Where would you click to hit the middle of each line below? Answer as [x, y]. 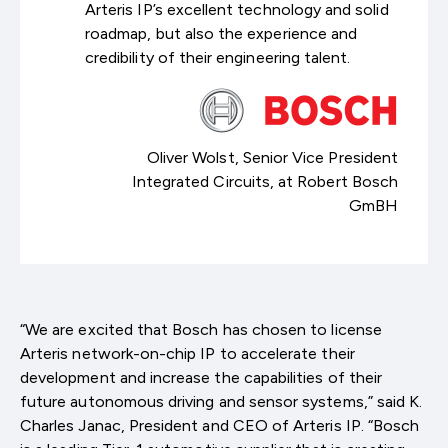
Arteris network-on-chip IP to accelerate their [187, 353]
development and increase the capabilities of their [201, 377]
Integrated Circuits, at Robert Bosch [264, 181]
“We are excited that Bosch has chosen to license [201, 329]
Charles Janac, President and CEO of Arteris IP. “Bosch [220, 425]
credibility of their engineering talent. [218, 57]
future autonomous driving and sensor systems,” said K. [221, 401]
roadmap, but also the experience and [221, 33]
